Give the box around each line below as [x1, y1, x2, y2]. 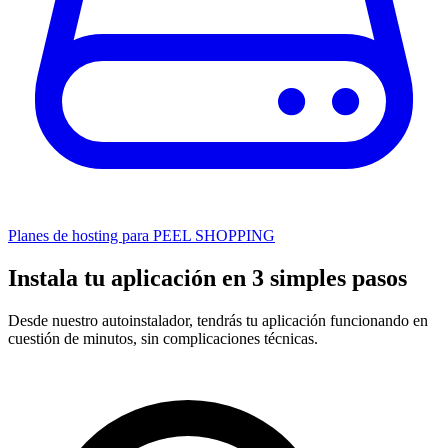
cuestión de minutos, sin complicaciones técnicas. [8, 329, 318, 347]
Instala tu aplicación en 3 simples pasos [8, 264, 407, 291]
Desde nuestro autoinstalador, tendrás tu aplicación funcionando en [8, 311, 428, 329]
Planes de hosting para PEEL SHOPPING [8, 227, 275, 245]
